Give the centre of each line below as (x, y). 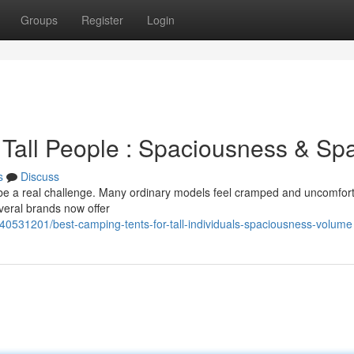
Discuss (40, 176)
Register (102, 20)
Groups (39, 20)
